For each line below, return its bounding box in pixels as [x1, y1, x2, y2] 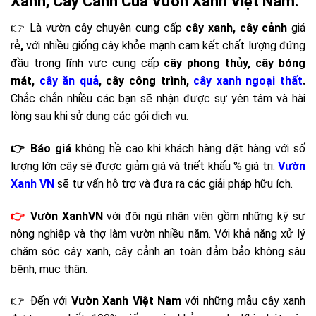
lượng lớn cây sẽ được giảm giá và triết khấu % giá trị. [11, 159, 278, 173]
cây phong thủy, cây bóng [159, 56, 305, 70]
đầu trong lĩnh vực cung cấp [11, 56, 159, 70]
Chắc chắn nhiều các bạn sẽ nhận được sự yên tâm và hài [11, 91, 305, 105]
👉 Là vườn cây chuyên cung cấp [11, 20, 186, 35]
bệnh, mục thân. [11, 262, 87, 276]
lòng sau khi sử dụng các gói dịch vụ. [11, 109, 188, 123]
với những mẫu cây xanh [181, 294, 306, 308]
